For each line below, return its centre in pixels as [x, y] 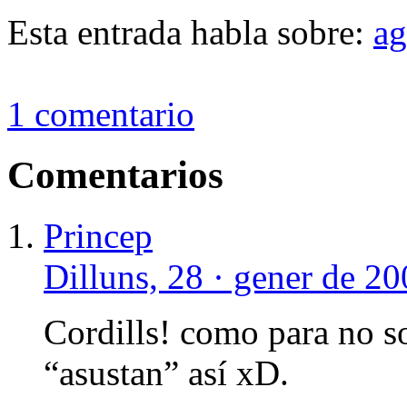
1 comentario [101, 114]
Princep [98, 235]
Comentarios [115, 174]
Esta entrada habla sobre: [190, 32]
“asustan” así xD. [166, 372]
